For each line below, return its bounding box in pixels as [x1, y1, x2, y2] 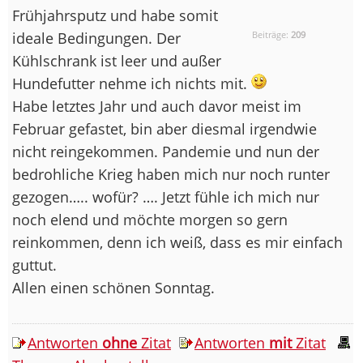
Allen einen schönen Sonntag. [12, 277, 215, 297]
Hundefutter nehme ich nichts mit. [12, 73, 251, 93]
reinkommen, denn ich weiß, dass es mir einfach [12, 232, 343, 252]
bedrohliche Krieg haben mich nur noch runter [12, 164, 330, 184]
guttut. [12, 254, 57, 275]
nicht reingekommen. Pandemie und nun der [12, 141, 319, 161]
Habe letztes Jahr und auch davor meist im [12, 96, 301, 116]
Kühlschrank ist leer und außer [12, 50, 221, 70]
